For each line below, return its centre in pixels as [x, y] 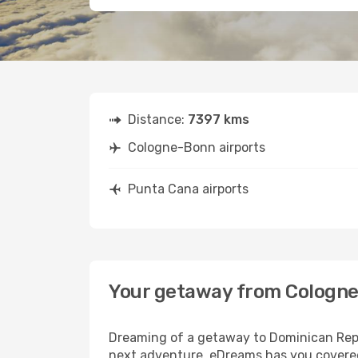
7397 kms [219, 119]
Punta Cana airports [188, 189]
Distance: [158, 119]
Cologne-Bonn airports [197, 147]
